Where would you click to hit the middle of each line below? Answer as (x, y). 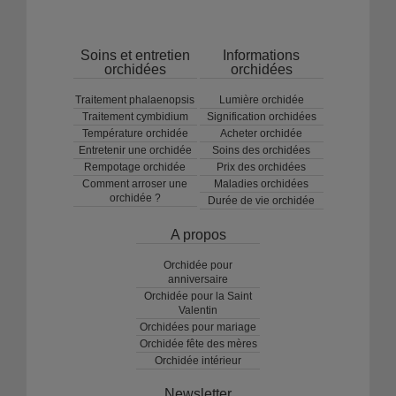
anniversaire (198, 279)
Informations (261, 55)
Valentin (198, 310)
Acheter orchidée (261, 133)
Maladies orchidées (261, 183)
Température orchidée (135, 133)
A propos (198, 234)
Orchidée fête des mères (198, 343)
